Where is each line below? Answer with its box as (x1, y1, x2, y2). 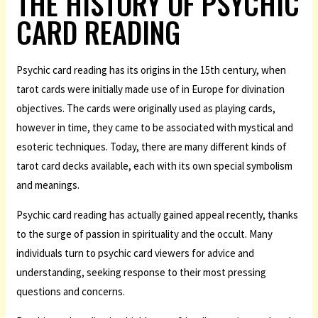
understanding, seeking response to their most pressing (16, 265, 267, 279)
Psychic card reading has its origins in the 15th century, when (16, 63, 287, 77)
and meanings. (16, 178, 80, 192)
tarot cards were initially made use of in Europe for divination (16, 82, 285, 96)
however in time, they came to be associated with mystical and (16, 121, 294, 134)
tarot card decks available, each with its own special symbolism (16, 159, 293, 172)
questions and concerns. (16, 285, 126, 298)
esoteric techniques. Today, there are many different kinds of (16, 140, 287, 153)
